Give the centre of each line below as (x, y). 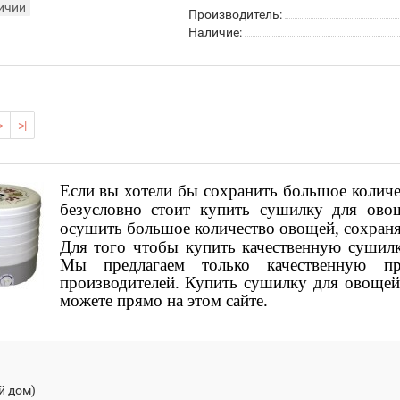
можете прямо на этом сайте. (163, 300)
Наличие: (215, 32)
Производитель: (235, 14)
